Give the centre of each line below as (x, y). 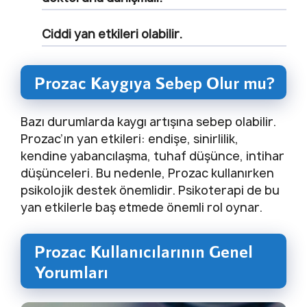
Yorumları (71, 271)
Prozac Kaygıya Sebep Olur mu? (155, 83)
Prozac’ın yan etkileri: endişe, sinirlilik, (130, 139)
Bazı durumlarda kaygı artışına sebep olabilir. (148, 122)
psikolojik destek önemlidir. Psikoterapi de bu (150, 191)
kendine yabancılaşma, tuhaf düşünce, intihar (152, 156)
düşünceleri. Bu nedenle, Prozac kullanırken (147, 173)
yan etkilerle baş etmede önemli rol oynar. (142, 208)
